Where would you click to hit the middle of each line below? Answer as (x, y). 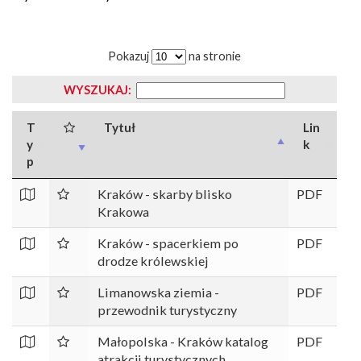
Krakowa (124, 212)
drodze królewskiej (153, 261)
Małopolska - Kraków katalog (183, 341)
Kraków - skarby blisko (165, 194)
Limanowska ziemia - (159, 292)
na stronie (214, 56)
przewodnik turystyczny (168, 310)
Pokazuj (130, 56)
